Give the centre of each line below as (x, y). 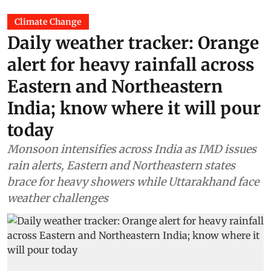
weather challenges (58, 198)
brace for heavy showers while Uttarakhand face (133, 182)
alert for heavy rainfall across (131, 65)
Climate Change (48, 22)
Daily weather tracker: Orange (133, 43)
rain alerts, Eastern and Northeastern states (121, 166)
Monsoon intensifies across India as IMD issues (132, 149)
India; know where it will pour (134, 109)
